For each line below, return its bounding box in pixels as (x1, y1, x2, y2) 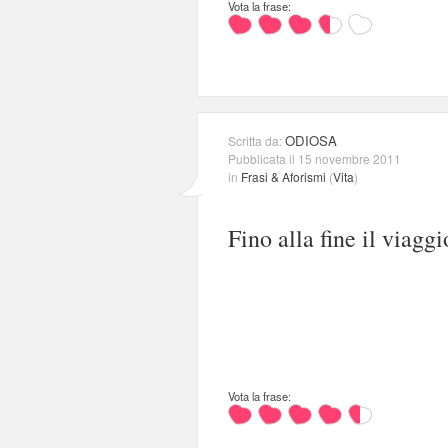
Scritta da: (228, 131, 285, 149)
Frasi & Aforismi (241, 167, 326, 185)
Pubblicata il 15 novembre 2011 (228, 149, 401, 167)
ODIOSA (285, 130, 337, 150)
